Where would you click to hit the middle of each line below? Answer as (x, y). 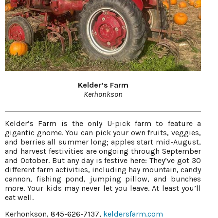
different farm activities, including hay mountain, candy (103, 169)
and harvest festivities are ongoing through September (103, 151)
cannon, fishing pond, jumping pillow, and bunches (103, 179)
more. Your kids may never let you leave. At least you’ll (103, 188)
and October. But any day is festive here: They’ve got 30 (103, 160)
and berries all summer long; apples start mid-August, (103, 142)
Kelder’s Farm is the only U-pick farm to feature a (103, 123)
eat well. (19, 197)
